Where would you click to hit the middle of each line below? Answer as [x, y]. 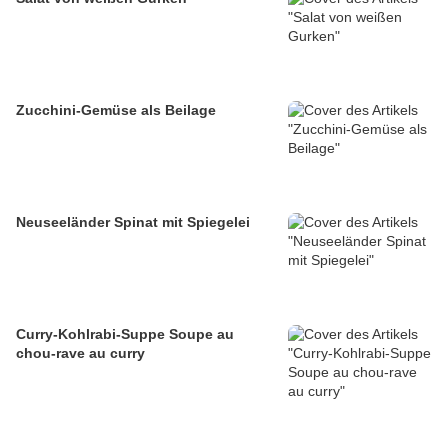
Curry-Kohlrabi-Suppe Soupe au [92, 334]
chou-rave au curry [80, 353]
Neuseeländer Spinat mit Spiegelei [133, 222]
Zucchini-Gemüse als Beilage [116, 110]
